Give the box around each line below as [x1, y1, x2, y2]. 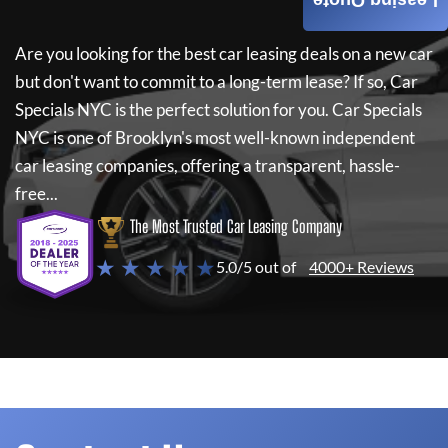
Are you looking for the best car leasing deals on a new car [15, 43, 433, 64]
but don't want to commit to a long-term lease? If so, [15, 71, 387, 92]
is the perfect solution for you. [112, 99, 332, 120]
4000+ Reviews [309, 257, 414, 276]
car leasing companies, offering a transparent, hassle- [15, 155, 400, 176]
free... [15, 183, 58, 204]
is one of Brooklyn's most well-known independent [50, 127, 415, 148]
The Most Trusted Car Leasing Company [130, 216, 342, 237]
